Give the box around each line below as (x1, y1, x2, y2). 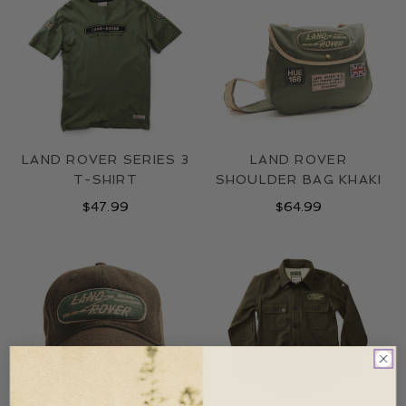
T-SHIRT (73, 172, 138, 188)
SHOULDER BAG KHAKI (215, 172, 382, 188)
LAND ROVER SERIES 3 (22, 152, 189, 168)
